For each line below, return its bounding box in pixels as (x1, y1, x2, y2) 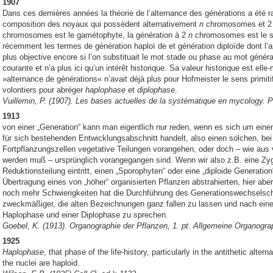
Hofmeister (182, 74, 220, 84)
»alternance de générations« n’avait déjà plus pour (2, 74, 182, 84)
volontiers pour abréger (2, 85, 85, 95)
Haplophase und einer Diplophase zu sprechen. (2, 210, 168, 219)
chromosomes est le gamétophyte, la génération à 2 (2, 30, 188, 40)
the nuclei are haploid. (2, 258, 80, 268)
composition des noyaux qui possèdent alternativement (2, 19, 199, 29)
